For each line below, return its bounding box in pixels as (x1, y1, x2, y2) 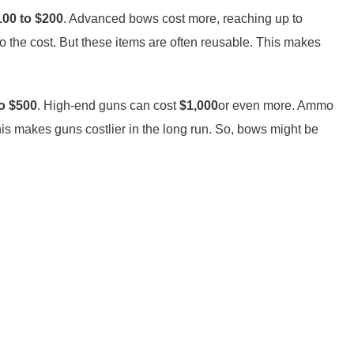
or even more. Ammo (218, 98, 333, 112)
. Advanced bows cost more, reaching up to (63, 11, 303, 25)
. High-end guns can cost (37, 98, 179, 112)
